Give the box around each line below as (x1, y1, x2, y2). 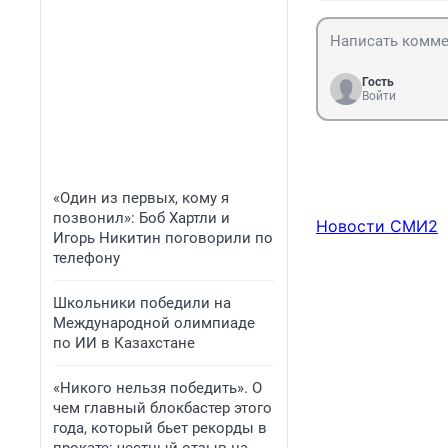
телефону (53, 249, 120, 267)
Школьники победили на (53, 294, 231, 312)
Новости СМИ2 (316, 216, 438, 237)
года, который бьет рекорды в (53, 419, 267, 437)
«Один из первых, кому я (53, 189, 229, 207)
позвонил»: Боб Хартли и (53, 209, 230, 227)
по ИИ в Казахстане (53, 334, 195, 352)
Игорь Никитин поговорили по (53, 229, 273, 247)
